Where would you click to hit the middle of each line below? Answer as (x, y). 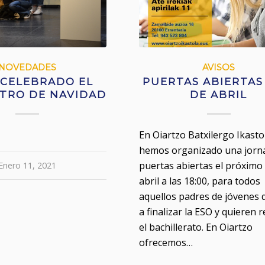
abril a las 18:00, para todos (200, 181)
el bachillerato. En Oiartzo (196, 227)
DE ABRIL (219, 94)
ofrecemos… (166, 242)
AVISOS (219, 67)
